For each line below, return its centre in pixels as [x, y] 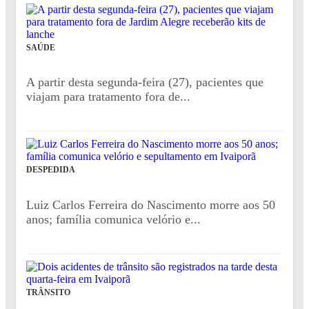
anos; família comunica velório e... [113, 219]
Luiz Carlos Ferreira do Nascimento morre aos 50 [151, 205]
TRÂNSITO [48, 293]
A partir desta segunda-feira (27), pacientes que [145, 82]
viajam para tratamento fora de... [108, 96]
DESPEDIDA [51, 170]
